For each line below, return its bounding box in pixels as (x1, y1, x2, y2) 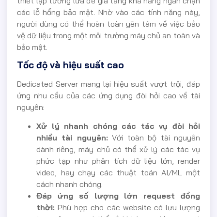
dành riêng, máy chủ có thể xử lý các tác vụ (36, 144, 200, 154)
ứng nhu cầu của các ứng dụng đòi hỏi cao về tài (17, 91, 200, 101)
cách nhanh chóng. (36, 179, 103, 189)
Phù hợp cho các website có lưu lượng (55, 202, 200, 212)
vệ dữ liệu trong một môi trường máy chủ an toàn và (17, 30, 200, 40)
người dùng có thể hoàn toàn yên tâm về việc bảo (17, 18, 200, 29)
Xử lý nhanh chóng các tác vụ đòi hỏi (36, 121, 200, 131)
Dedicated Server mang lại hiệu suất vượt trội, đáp (17, 79, 200, 89)
